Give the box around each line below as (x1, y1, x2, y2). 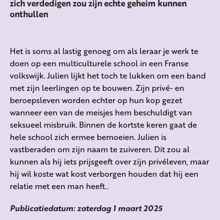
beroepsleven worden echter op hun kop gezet (10, 94, 182, 106)
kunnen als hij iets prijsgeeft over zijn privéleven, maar (10, 155, 209, 167)
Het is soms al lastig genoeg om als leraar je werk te (10, 45, 198, 56)
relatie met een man (10, 180, 86, 192)
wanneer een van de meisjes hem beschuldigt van (10, 106, 192, 118)
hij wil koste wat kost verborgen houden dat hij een (10, 167, 198, 179)
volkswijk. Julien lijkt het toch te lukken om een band (10, 69, 206, 81)
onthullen (10, 7, 48, 20)
